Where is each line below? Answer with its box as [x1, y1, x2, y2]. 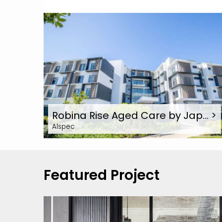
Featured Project [44, 165, 160, 185]
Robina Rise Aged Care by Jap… [52, 108, 211, 122]
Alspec [52, 121, 75, 131]
